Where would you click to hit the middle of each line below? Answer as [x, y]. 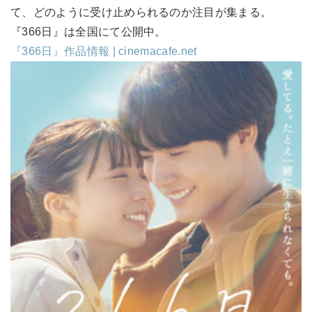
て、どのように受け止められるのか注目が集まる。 [141, 12]
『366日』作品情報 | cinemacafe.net [104, 51]
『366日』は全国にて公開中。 [88, 31]
